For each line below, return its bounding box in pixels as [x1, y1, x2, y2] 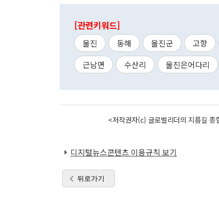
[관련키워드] [74, 19, 120, 31]
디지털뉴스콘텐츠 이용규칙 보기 [70, 146, 177, 158]
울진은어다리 [166, 59, 210, 70]
